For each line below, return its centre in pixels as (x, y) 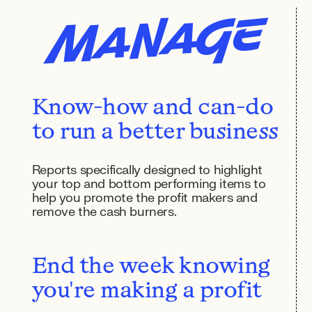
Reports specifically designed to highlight (147, 170)
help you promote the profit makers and (145, 198)
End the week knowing (151, 267)
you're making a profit (147, 292)
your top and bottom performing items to (149, 184)
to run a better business (155, 133)
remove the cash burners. (104, 212)
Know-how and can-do (153, 109)
